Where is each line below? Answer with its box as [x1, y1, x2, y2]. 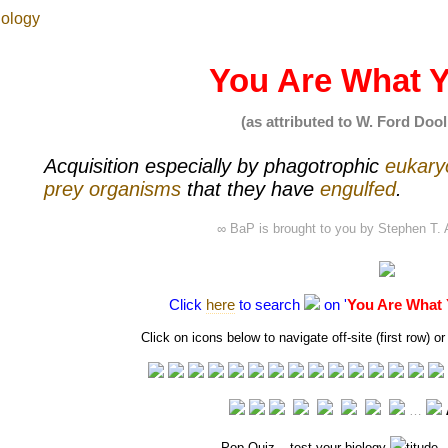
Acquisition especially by [44, 154, 264, 177]
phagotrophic [264, 154, 385, 177]
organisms [89, 177, 181, 200]
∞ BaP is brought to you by [216, 220, 378, 236]
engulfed [320, 177, 396, 200]
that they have [181, 177, 320, 200]
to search [234, 295, 304, 313]
